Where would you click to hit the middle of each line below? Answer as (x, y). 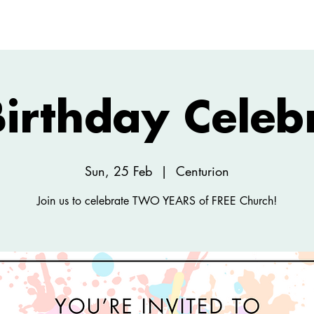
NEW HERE (96, 31)
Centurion (203, 171)
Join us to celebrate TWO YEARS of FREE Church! (157, 201)
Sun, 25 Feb (118, 171)
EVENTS (260, 31)
